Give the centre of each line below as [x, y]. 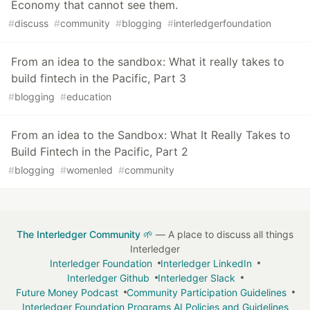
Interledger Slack [196, 277]
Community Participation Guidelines [206, 292]
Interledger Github [108, 277]
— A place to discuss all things [223, 234]
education [89, 96]
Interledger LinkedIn [206, 263]
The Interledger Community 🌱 [85, 234]
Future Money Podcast [67, 292]
